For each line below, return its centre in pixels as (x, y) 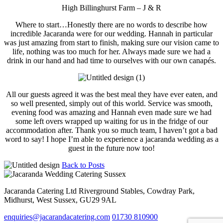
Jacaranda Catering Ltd (41, 191)
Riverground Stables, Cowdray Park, (137, 191)
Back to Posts (83, 165)
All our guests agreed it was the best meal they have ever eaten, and (111, 95)
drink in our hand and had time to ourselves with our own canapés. (111, 61)
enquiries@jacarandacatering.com (57, 217)
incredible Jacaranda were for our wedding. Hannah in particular (111, 34)
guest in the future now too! (111, 148)
